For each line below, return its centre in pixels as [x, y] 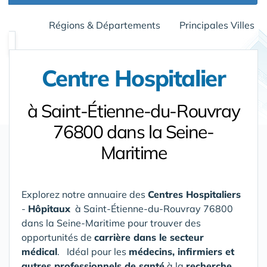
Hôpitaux [49, 209]
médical [39, 252]
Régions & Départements [105, 25]
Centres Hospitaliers [194, 194]
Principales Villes [217, 25]
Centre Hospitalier [133, 78]
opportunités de [58, 237]
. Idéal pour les [93, 252]
